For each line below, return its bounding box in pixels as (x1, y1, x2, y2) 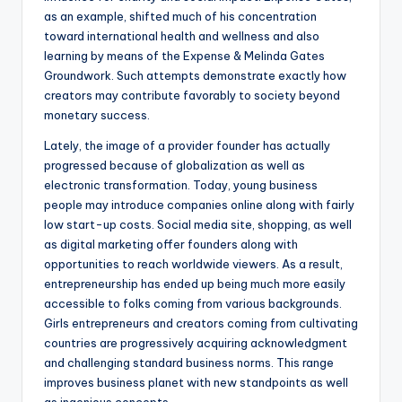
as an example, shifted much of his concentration (44, 9, 317, 24)
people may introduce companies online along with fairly (44, 197, 354, 213)
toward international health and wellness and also (44, 29, 319, 44)
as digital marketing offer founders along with (44, 237, 298, 252)
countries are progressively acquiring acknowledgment (44, 336, 347, 351)
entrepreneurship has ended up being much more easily (44, 276, 345, 292)
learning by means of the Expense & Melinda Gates (44, 48, 325, 64)
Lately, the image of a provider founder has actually (44, 138, 330, 153)
